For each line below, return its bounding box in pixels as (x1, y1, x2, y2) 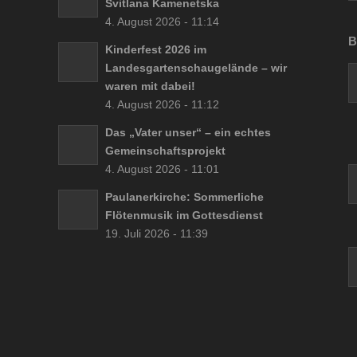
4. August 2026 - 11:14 (104, 14, 219, 28)
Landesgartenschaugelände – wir (104, 61, 287, 74)
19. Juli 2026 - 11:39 (104, 226, 208, 240)
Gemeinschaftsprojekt (104, 143, 226, 157)
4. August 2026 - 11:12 (104, 97, 219, 111)
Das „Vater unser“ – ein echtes (104, 125, 271, 139)
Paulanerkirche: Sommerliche (104, 190, 264, 203)
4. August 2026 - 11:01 (104, 162, 219, 175)
